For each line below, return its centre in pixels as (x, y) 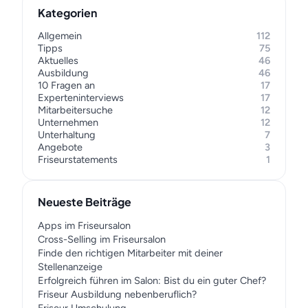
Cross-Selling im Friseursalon (102, 239)
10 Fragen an (66, 85)
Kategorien (67, 13)
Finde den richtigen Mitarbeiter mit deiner (130, 253)
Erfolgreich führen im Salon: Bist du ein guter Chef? (152, 280)
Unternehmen (68, 122)
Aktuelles (58, 60)
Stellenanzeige (70, 267)
